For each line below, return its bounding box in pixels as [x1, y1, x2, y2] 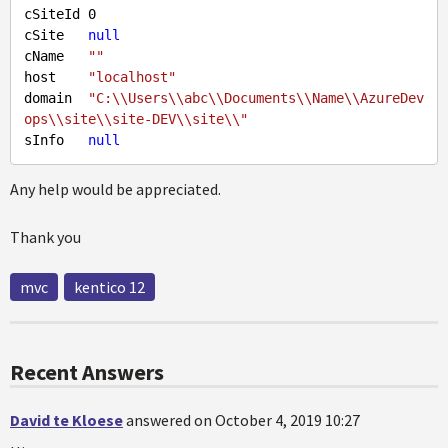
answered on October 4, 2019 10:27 [126, 410, 360, 430]
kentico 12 [74, 277, 145, 297]
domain [24, 90, 88, 106]
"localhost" [88, 69, 176, 85]
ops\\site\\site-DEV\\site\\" [24, 111, 248, 127]
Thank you [10, 227, 81, 247]
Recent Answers [10, 358, 164, 386]
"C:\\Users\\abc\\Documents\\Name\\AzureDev [88, 90, 424, 106]
